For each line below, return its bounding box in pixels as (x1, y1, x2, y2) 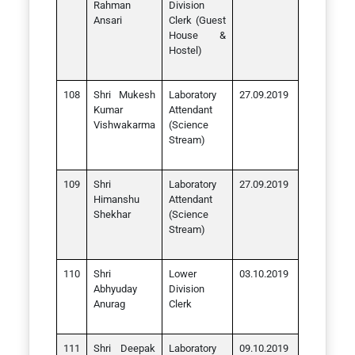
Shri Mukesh (94, 89, 155, 101)
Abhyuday (94, 283, 137, 295)
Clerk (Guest (169, 14, 226, 26)
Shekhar (94, 208, 131, 220)
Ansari (94, 14, 122, 26)
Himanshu (94, 193, 139, 205)
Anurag (94, 298, 125, 310)
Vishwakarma (94, 119, 155, 131)
